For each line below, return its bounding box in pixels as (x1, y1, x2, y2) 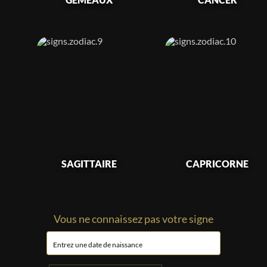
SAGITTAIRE (61, 158, 117, 170)
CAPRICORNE (186, 158, 249, 170)
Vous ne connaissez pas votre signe (54, 212, 213, 226)
